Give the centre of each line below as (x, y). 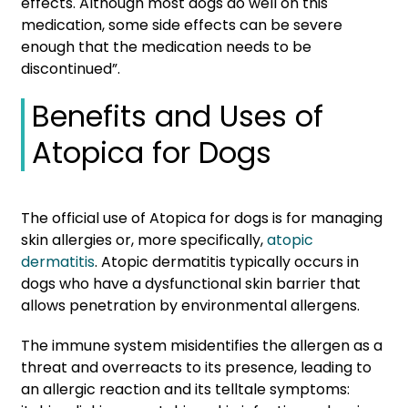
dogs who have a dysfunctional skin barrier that (191, 283)
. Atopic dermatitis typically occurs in (227, 261)
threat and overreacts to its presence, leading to (196, 367)
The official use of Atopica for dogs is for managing (202, 218)
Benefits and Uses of (178, 116)
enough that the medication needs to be (166, 46)
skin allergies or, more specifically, (142, 240)
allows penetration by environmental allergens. (192, 305)
